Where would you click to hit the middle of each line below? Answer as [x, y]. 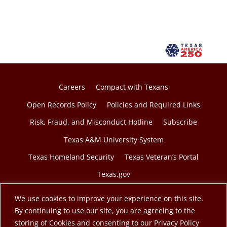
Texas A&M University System [113, 139]
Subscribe [180, 122]
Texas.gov [113, 174]
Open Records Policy [62, 104]
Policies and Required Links [154, 104]
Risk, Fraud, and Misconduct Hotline [91, 122]
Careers [72, 87]
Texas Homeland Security [71, 157]
